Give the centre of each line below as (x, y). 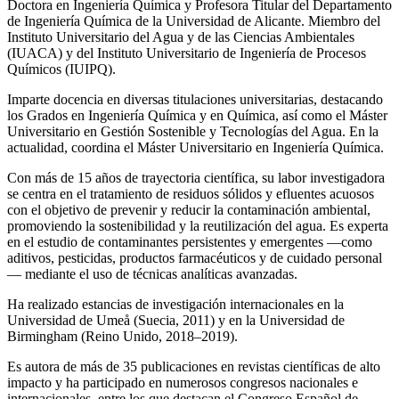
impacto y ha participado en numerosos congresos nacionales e (183, 382)
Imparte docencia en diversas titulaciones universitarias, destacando (195, 99)
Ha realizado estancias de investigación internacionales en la (175, 304)
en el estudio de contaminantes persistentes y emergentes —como (190, 241)
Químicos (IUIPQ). (61, 69)
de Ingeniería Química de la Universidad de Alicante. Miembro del (194, 20)
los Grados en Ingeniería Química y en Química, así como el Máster (197, 115)
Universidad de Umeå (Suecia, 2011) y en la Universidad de (176, 320)
